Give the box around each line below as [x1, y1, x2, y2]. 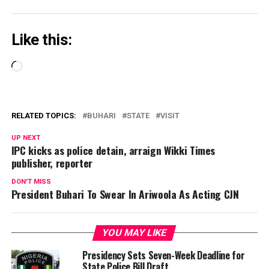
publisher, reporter [11, 154, 92, 171]
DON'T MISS [11, 177, 51, 186]
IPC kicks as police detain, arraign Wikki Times [11, 142, 216, 158]
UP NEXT [11, 133, 40, 142]
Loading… [21, 61, 61, 73]
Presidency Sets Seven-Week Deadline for [82, 247, 245, 262]
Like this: [11, 30, 72, 49]
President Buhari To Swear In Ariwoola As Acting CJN [11, 186, 239, 202]
